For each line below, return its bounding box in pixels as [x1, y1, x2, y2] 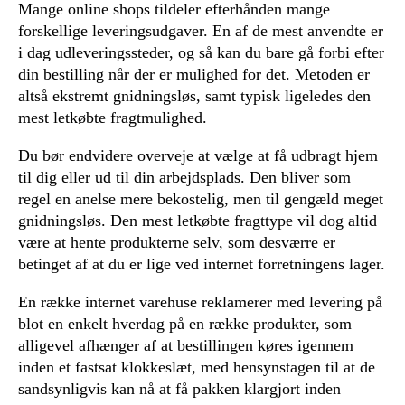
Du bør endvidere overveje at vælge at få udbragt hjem [18, 146, 378, 165]
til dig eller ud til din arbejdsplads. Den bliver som [18, 168, 351, 187]
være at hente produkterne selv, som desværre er [18, 233, 335, 252]
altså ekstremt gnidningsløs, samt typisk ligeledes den [18, 87, 371, 106]
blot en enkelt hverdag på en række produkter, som [18, 315, 352, 334]
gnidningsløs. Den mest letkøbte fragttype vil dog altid [18, 212, 377, 231]
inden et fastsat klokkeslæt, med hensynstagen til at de [18, 358, 375, 377]
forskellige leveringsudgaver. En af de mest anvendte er [18, 22, 383, 41]
